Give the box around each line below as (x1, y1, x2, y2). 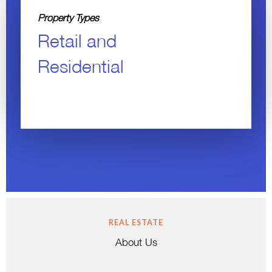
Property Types (38, 15, 99, 23)
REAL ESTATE (109, 218, 163, 227)
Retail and (38, 35, 117, 51)
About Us (115, 239, 157, 248)
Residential (38, 60, 124, 76)
